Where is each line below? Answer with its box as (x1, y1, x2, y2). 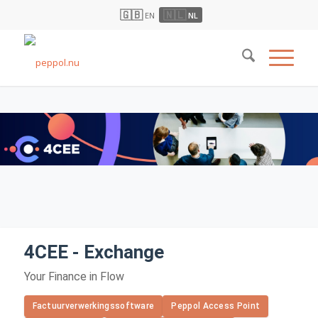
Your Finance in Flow (23, 270, 124, 283)
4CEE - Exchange (23, 241, 164, 263)
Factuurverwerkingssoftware (32, 301, 155, 311)
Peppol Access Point (171, 301, 261, 311)
